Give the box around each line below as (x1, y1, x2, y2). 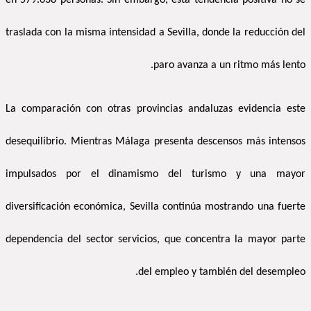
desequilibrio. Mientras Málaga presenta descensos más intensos (6, 136, 305, 148)
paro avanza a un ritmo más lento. (153, 60, 305, 72)
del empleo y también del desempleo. (138, 267, 305, 278)
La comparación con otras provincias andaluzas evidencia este (6, 103, 305, 115)
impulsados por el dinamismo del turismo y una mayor (6, 169, 305, 180)
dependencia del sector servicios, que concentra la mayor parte (6, 234, 305, 246)
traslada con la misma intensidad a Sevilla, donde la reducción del (6, 27, 305, 39)
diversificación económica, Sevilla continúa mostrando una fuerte (6, 201, 305, 213)
